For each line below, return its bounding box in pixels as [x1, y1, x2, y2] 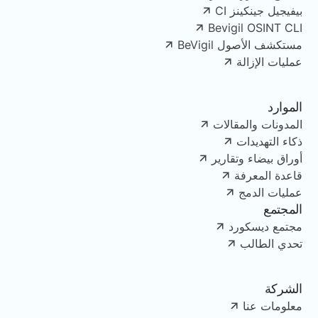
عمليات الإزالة [236, 54, 302, 69]
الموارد [268, 99, 302, 114]
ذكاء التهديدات [236, 133, 302, 148]
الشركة [264, 280, 302, 296]
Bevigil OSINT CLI [207, 20, 302, 35]
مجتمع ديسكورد [228, 219, 302, 234]
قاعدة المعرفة [234, 168, 302, 182]
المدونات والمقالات [212, 116, 302, 131]
